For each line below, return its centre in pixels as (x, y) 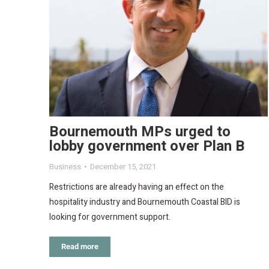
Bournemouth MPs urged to (140, 132)
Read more (80, 247)
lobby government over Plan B (147, 147)
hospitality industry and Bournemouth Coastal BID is (145, 202)
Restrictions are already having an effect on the (137, 187)
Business (65, 167)
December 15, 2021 (123, 167)
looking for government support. (110, 217)
